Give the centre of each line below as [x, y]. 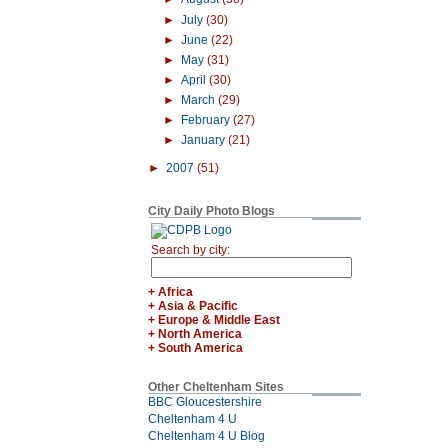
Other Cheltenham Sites [216, 386]
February [206, 119]
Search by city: [193, 249]
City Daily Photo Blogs [211, 210]
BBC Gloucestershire [205, 401]
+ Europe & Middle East [214, 319]
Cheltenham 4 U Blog [206, 435]
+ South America [195, 347]
